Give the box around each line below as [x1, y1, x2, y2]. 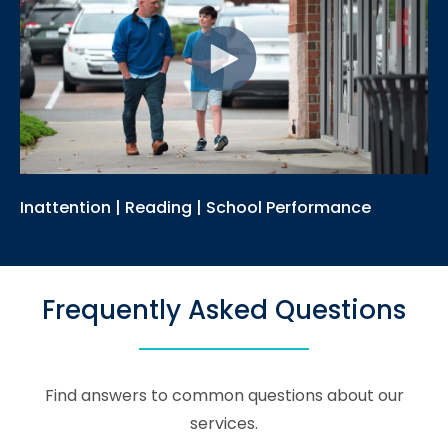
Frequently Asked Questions [42, 291, 406, 328]
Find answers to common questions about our [44, 383, 404, 407]
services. [190, 411, 258, 435]
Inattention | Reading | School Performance [20, 195, 371, 219]
